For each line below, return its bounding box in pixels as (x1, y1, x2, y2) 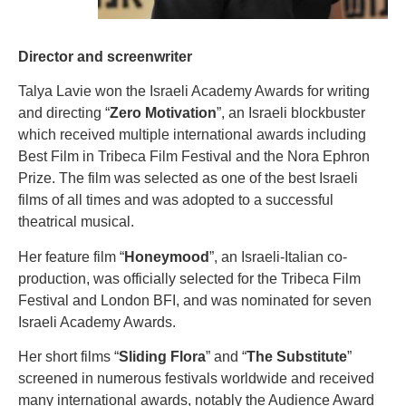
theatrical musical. (18, 214, 134, 230)
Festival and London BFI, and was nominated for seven (18, 292, 372, 308)
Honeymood (124, 248, 209, 265)
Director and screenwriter (18, 49, 192, 64)
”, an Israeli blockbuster (217, 105, 365, 121)
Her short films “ (18, 349, 119, 365)
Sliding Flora (119, 349, 206, 365)
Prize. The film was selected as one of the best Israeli (18, 170, 358, 187)
